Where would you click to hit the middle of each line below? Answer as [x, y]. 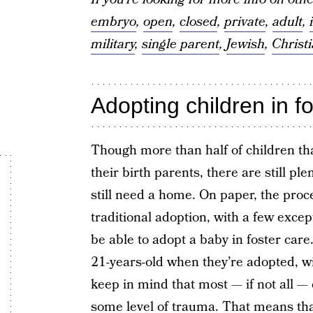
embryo [113, 22]
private [245, 22]
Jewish [245, 44]
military [112, 44]
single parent [180, 44]
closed [198, 22]
